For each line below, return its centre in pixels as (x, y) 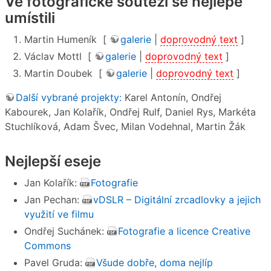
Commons (47, 245)
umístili (30, 18)
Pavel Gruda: (55, 262)
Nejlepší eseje (53, 162)
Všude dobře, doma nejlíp (155, 262)
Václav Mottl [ (59, 57)
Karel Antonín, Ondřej (171, 98)
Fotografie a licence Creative (184, 231)
